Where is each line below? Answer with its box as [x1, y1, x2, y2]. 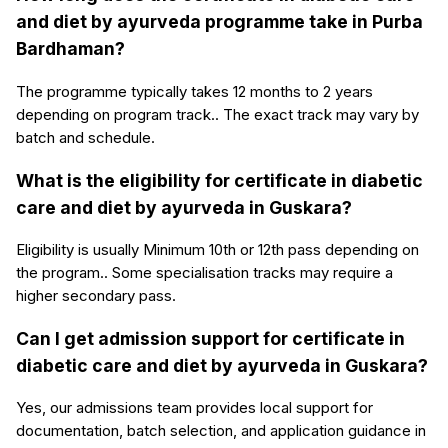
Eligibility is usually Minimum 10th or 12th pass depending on [16, 240, 419, 260]
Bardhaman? [16, 38, 125, 60]
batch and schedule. [16, 128, 155, 148]
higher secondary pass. [16, 286, 176, 306]
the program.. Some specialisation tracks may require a [16, 263, 393, 283]
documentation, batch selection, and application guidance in [16, 421, 426, 441]
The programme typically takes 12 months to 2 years [16, 82, 373, 102]
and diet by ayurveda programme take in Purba [16, 11, 423, 33]
